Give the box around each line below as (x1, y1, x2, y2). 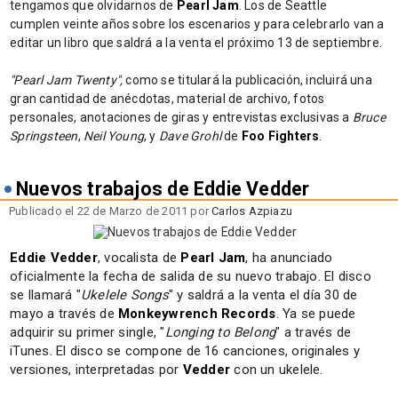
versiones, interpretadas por (10, 361, 183, 378)
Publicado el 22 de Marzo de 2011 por (9, 203, 212, 218)
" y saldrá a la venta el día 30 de (168, 286, 358, 303)
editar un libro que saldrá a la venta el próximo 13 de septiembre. (10, 35, 383, 50)
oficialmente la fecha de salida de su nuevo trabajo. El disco (10, 267, 371, 284)
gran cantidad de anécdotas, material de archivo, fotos (10, 91, 325, 106)
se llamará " (10, 286, 81, 303)
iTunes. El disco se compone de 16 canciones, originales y (10, 342, 361, 359)
